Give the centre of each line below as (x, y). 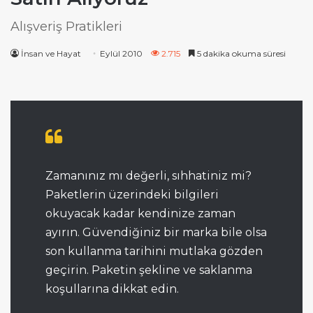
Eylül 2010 (121, 53)
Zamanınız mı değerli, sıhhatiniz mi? (148, 175)
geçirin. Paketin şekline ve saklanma (149, 270)
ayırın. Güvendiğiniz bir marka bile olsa (156, 232)
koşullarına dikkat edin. (112, 289)
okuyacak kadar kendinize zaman (140, 213)
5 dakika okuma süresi (240, 53)
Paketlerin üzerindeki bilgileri (132, 194)
